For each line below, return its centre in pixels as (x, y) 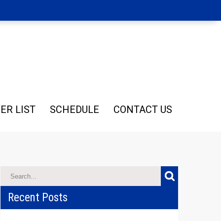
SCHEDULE (74, 110)
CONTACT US (143, 110)
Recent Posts (38, 198)
